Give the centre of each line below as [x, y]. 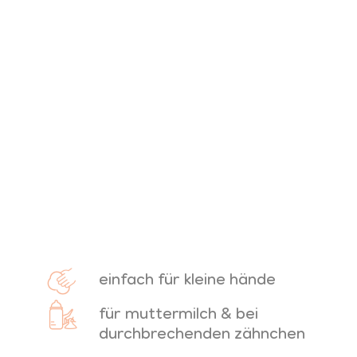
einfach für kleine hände [187, 279]
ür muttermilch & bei [181, 313]
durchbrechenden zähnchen [202, 333]
